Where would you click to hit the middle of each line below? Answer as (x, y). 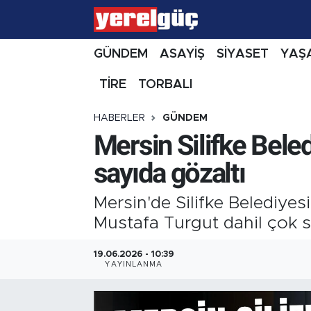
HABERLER (119, 118)
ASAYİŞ (182, 54)
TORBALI (166, 84)
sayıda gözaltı (169, 173)
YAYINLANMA (134, 264)
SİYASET (242, 54)
